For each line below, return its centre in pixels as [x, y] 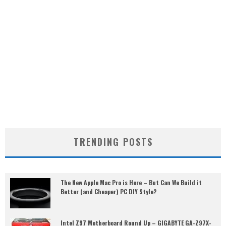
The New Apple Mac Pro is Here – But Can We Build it [131, 183]
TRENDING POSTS [113, 142]
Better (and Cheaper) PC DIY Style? [108, 192]
